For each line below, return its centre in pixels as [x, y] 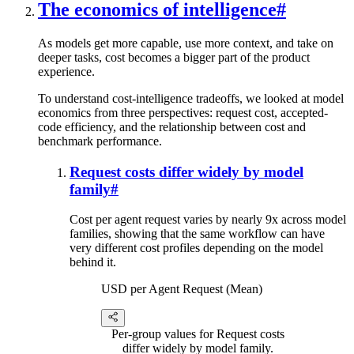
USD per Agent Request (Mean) [182, 289]
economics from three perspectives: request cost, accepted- [183, 112]
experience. [66, 71]
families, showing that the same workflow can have [197, 234]
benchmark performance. [100, 141]
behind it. [93, 262]
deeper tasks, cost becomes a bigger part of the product [174, 57]
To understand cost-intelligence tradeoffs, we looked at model [191, 98]
